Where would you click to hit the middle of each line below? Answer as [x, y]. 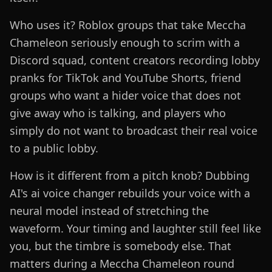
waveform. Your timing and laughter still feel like [135, 229]
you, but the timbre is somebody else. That [121, 246]
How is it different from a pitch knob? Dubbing [130, 176]
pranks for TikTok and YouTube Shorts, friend [125, 78]
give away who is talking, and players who [118, 113]
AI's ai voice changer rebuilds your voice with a [130, 193]
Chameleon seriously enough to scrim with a [125, 43]
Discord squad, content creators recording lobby [135, 60]
